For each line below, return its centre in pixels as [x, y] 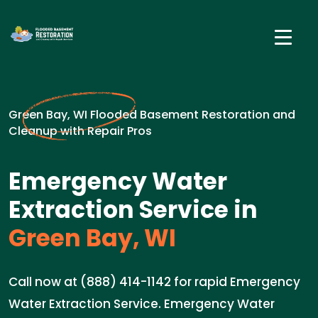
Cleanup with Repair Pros [80, 131]
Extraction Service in [133, 210]
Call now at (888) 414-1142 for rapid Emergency [154, 282]
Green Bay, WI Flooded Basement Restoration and [152, 115]
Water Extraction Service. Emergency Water [142, 304]
